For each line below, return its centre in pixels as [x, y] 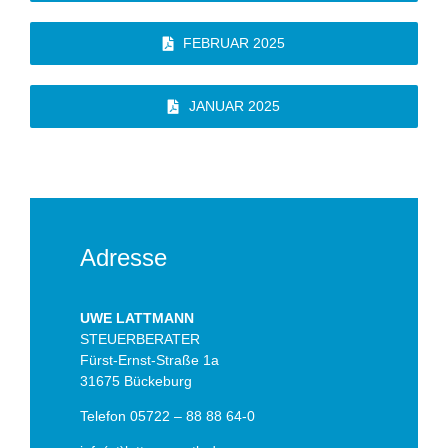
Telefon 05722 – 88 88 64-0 [167, 415]
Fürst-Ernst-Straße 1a [149, 359]
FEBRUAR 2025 [234, 43]
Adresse [123, 257]
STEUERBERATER [140, 338]
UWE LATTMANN [137, 317]
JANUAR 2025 [234, 106]
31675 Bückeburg [136, 380]
